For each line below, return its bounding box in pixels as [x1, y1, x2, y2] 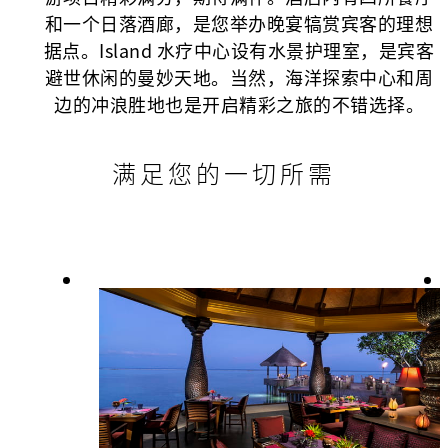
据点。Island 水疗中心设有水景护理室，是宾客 [43, 37, 435, 64]
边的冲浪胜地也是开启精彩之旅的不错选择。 [54, 91, 424, 118]
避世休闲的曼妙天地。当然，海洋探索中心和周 [44, 64, 434, 91]
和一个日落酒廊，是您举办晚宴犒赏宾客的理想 [44, 10, 434, 37]
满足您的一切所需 [112, 155, 336, 191]
